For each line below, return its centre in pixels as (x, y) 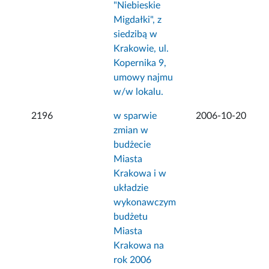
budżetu (131, 217)
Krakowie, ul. (141, 49)
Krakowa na (139, 246)
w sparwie (135, 116)
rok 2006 (133, 260)
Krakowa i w (140, 174)
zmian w (131, 131)
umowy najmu (144, 78)
